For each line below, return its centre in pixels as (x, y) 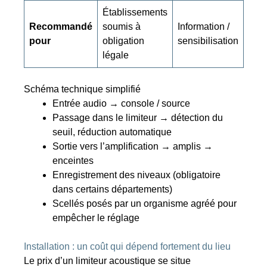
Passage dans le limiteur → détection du (138, 118)
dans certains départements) (113, 190)
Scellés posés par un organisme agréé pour (145, 204)
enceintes (73, 161)
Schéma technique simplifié (83, 89)
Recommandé (61, 27)
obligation (124, 41)
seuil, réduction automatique (112, 132)
